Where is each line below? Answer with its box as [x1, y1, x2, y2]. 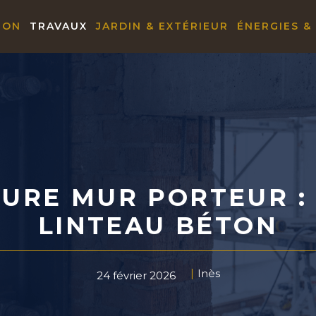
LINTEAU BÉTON [37, 211, 279, 241]
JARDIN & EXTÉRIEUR [96, 20, 229, 32]
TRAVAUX [30, 20, 87, 32]
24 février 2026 [96, 268, 176, 282]
